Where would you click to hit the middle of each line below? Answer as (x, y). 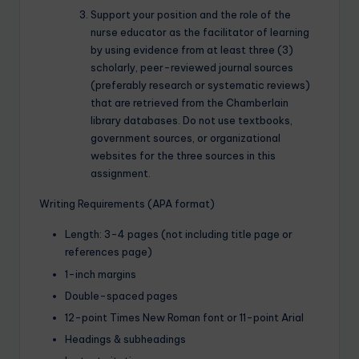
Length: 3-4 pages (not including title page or (179, 234)
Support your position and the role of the (191, 15)
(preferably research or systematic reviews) (200, 85)
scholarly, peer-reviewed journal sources (192, 68)
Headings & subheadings (125, 339)
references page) (109, 252)
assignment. (121, 173)
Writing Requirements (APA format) (127, 204)
